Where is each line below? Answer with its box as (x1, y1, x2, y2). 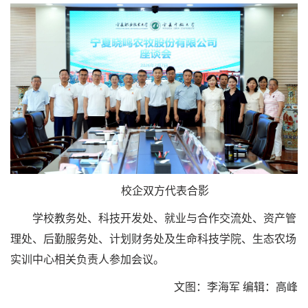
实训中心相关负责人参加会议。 (10, 253, 164, 265)
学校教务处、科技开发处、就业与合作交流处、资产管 (32, 212, 296, 224)
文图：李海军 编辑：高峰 (174, 280, 298, 293)
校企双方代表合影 (121, 184, 209, 197)
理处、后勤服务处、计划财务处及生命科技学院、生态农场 (10, 232, 296, 245)
